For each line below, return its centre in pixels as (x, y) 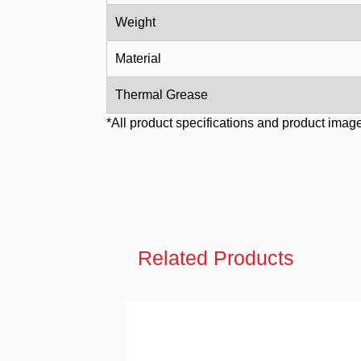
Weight (135, 22)
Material (138, 58)
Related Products (216, 258)
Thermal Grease (162, 95)
